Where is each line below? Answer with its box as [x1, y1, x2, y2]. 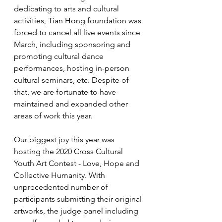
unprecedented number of [14, 182, 110, 192]
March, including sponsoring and [14, 40, 132, 49]
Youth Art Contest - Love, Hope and [14, 159, 141, 168]
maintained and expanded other [14, 99, 130, 109]
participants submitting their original [14, 194, 144, 204]
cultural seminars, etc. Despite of [14, 75, 131, 85]
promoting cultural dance [14, 52, 106, 61]
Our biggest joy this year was [14, 135, 116, 144]
